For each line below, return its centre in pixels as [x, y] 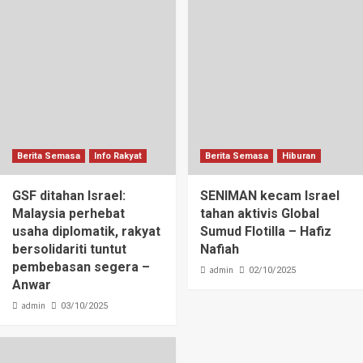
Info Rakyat [118, 156]
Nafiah [219, 250]
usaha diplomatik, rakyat [86, 232]
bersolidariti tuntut [69, 250]
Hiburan [299, 156]
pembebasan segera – [81, 267]
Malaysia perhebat [68, 214]
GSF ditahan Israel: [69, 196]
